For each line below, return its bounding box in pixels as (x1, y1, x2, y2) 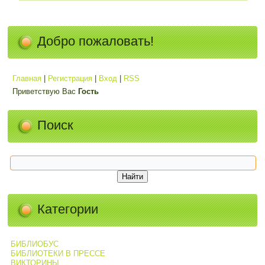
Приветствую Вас (12, 86, 76, 96)
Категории (37, 202, 99, 217)
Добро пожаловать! (37, 34, 154, 49)
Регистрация (48, 73, 93, 83)
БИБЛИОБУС (10, 239, 59, 248)
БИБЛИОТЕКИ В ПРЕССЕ (10, 248, 105, 258)
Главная (12, 73, 42, 83)
